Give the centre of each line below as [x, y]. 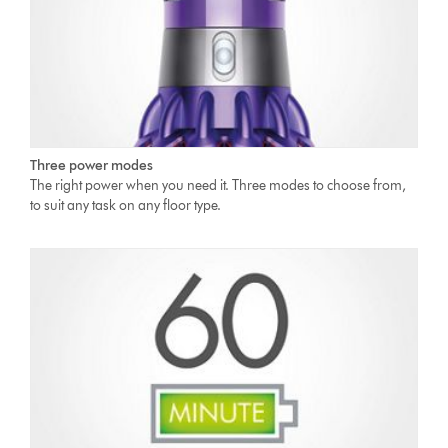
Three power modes [92, 165]
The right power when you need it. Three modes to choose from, [218, 185]
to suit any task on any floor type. [126, 205]
